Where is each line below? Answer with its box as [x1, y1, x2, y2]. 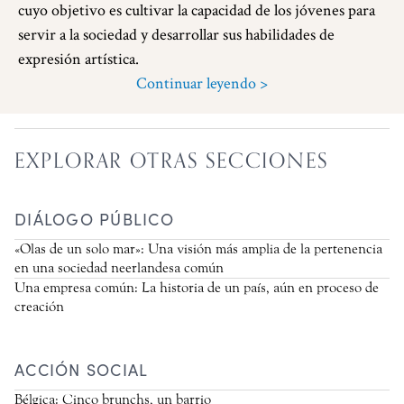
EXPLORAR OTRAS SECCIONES [14, 147, 329, 172]
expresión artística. [18, 48, 139, 69]
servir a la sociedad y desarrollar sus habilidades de [18, 23, 335, 45]
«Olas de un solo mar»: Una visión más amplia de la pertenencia [14, 240, 382, 257]
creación [14, 298, 64, 315]
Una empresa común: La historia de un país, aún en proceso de [14, 279, 379, 296]
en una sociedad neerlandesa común [14, 259, 224, 276]
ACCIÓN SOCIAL [14, 358, 149, 381]
